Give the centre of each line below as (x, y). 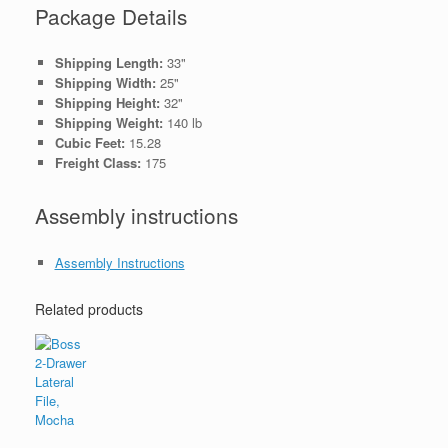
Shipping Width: (107, 83)
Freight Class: (99, 163)
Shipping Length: (110, 63)
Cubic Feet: (91, 143)
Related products (89, 309)
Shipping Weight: (110, 123)
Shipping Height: (109, 103)
